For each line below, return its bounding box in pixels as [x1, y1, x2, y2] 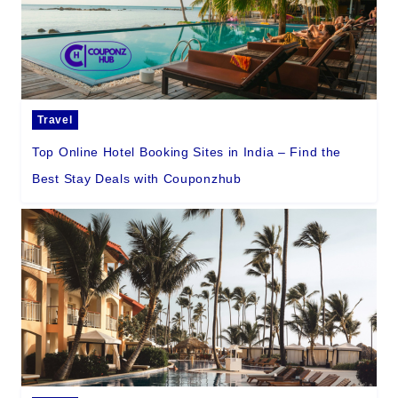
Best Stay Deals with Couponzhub [32, 171, 242, 187]
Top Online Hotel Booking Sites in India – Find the [32, 145, 342, 160]
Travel [37, 114, 73, 127]
